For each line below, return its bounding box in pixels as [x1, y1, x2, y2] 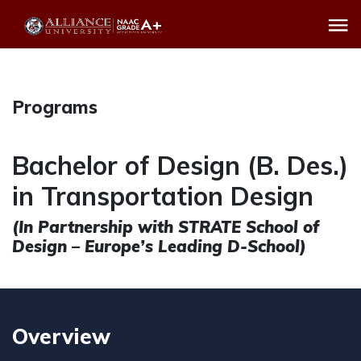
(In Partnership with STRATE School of [12, 217, 319, 237]
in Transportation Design [12, 180, 313, 212]
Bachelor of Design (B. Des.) [12, 149, 348, 181]
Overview [12, 323, 110, 350]
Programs [12, 96, 98, 118]
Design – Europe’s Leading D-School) [12, 236, 306, 256]
